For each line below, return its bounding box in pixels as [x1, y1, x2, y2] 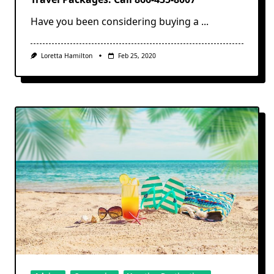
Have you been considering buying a [31, 14, 199, 28]
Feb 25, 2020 [117, 51, 156, 60]
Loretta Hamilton [40, 51, 92, 60]
